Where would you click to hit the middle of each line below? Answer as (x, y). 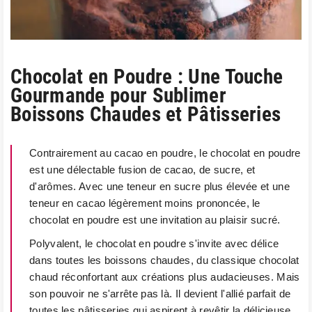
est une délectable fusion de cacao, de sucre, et (142, 170)
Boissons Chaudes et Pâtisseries (146, 114)
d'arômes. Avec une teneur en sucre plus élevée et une (159, 186)
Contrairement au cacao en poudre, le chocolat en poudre (165, 153)
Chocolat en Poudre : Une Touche (147, 77)
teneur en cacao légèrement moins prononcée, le (145, 203)
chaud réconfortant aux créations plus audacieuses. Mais (165, 277)
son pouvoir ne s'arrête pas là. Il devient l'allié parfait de (160, 294)
